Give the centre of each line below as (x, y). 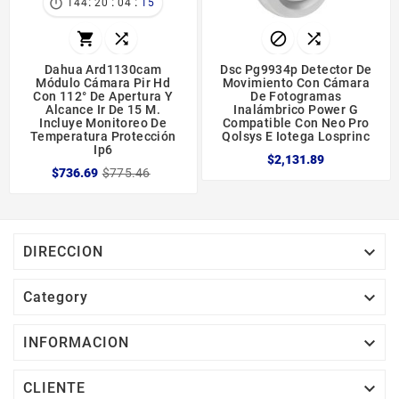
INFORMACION (76, 342)
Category (56, 297)
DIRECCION (63, 251)
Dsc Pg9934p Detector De (296, 70)
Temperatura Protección (103, 137)
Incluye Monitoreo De (103, 123)
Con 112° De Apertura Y (103, 97)
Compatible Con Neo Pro (296, 123)
